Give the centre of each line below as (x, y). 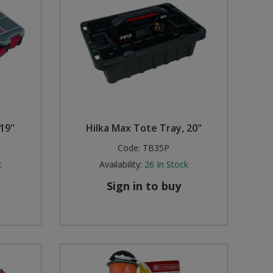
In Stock (172, 165)
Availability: (120, 165)
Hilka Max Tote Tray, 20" (144, 128)
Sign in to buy (144, 186)
